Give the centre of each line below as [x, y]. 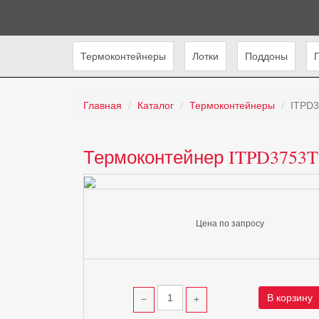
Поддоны [266, 56]
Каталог [156, 105]
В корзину [290, 298]
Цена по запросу [230, 224]
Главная [103, 105]
